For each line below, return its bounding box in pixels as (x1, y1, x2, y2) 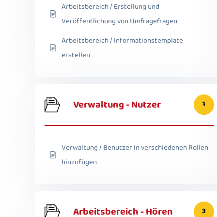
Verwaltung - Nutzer (73, 96, 161, 112)
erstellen (62, 49, 90, 61)
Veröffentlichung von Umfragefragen (62, 15, 177, 27)
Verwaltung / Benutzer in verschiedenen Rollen (62, 141, 208, 154)
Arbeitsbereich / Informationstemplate (62, 34, 183, 46)
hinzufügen (62, 156, 97, 168)
